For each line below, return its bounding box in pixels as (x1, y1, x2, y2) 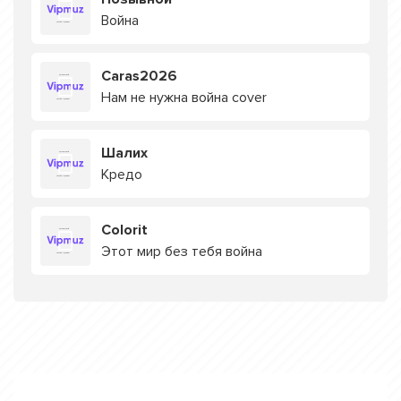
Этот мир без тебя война (101, 243, 262, 260)
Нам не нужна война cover (101, 89, 267, 107)
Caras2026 (101, 67, 177, 85)
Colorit (101, 221, 148, 239)
